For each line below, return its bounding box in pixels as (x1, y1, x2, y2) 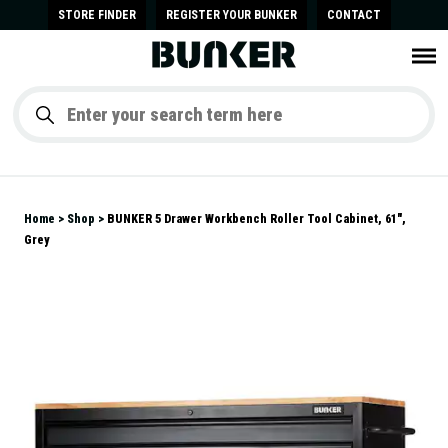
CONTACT (326, 8, 381, 22)
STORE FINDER (57, 8, 136, 22)
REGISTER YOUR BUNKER (165, 8, 297, 22)
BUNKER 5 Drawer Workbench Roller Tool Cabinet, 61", (107, 211, 406, 226)
